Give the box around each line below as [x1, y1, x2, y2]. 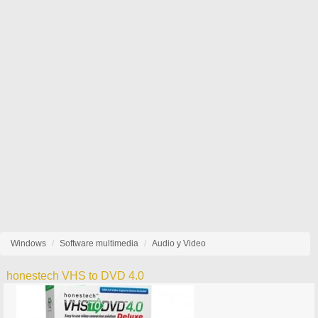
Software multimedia [60, 238, 138, 248]
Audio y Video [152, 238, 206, 248]
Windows [11, 238, 46, 248]
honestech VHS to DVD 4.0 [6, 270, 145, 282]
